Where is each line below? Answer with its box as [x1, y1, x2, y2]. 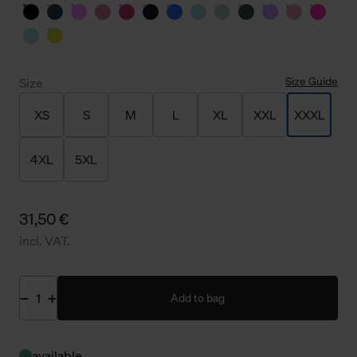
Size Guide [285, 73, 338, 88]
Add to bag [171, 289, 225, 305]
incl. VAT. [19, 231, 70, 249]
